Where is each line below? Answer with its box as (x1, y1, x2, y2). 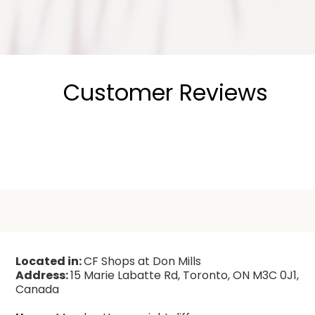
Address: (15, 267, 71, 284)
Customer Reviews (63, 77, 268, 109)
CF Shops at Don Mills (84, 253, 202, 270)
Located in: (15, 253, 84, 270)
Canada (15, 281, 60, 298)
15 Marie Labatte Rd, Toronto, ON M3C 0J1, (70, 267, 300, 284)
